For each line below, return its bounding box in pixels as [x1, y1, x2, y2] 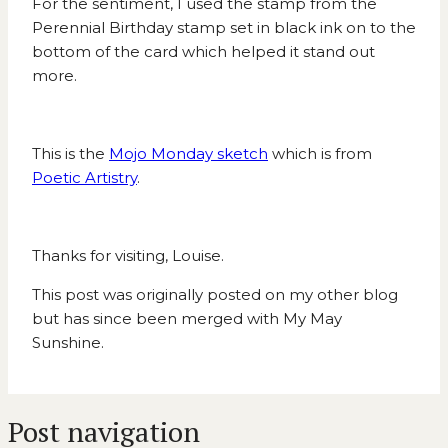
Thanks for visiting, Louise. [32, 246, 224, 266]
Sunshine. [32, 333, 104, 353]
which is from [268, 144, 372, 164]
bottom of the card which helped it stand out [32, 42, 375, 62]
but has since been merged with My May [32, 309, 342, 329]
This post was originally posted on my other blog [32, 285, 398, 305]
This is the [32, 144, 109, 164]
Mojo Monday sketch [109, 144, 268, 164]
